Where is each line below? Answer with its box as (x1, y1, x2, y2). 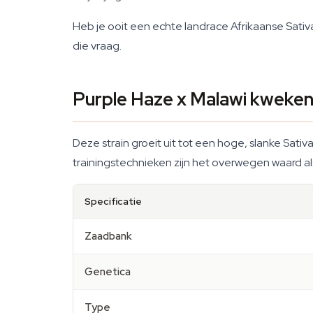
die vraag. (73, 38, 122, 53)
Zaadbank (85, 229, 132, 243)
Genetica (85, 265, 131, 279)
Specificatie (85, 195, 142, 208)
